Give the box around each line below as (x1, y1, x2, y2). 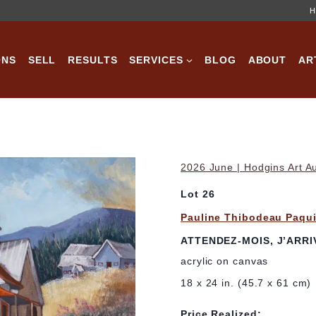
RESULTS (68, 54, 118, 66)
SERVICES (129, 54, 183, 66)
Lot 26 (181, 188, 215, 200)
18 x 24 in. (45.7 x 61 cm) (181, 277, 312, 289)
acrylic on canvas (181, 255, 269, 267)
